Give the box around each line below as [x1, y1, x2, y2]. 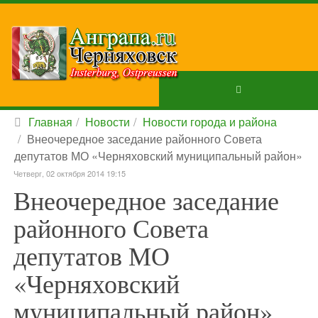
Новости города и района [143, 114, 277, 130]
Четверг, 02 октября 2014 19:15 [13, 168, 126, 179]
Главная [28, 114, 72, 130]
